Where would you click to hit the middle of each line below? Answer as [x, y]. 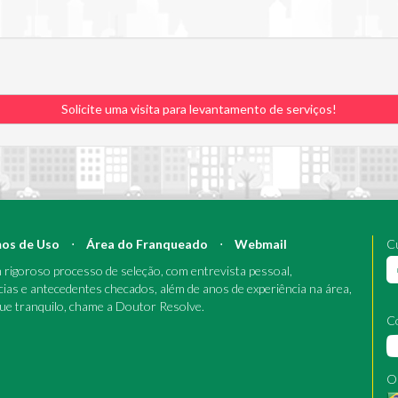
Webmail [261, 244]
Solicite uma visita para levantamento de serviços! [199, 109]
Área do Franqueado [147, 244]
